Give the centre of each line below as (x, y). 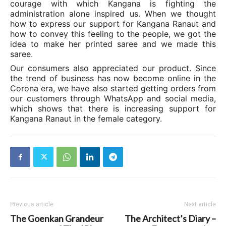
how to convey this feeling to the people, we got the (113, 34)
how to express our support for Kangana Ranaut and (113, 24)
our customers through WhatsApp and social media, (113, 98)
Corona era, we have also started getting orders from (113, 88)
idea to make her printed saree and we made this (113, 44)
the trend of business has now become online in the (113, 78)
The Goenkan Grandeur (57, 218)
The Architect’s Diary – (170, 218)
